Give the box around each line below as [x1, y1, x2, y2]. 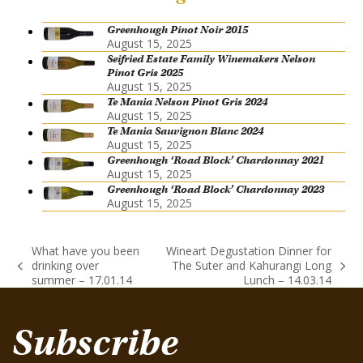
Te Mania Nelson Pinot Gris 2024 [107, 95, 268, 109]
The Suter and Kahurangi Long [172, 258, 332, 274]
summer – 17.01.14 [31, 272, 132, 288]
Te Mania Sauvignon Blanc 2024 [107, 124, 264, 139]
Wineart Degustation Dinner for [166, 243, 332, 259]
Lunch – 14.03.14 [243, 272, 332, 288]
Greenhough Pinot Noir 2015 [107, 23, 249, 37]
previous [17, 263, 62, 280]
